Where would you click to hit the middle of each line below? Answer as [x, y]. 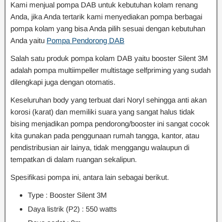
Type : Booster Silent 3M [67, 195]
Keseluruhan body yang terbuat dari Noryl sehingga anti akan [109, 100]
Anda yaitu [28, 40]
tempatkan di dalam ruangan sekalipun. [74, 159]
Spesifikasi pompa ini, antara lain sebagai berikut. [90, 177]
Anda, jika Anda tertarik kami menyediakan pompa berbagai [106, 17]
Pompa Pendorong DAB [85, 40]
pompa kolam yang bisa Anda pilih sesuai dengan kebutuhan [108, 28]
